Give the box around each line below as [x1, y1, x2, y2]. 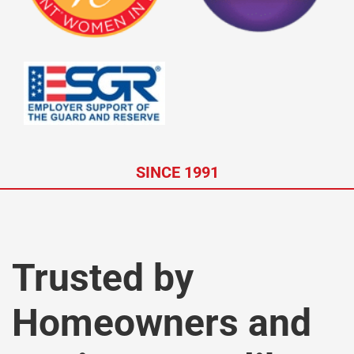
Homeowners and [12, 299, 311, 345]
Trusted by [12, 254, 194, 300]
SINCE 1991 [135, 162, 219, 182]
